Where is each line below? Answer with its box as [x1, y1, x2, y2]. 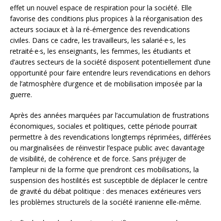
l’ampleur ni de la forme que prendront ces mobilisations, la [10, 164, 199, 174]
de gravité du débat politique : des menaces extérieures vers [10, 186, 201, 196]
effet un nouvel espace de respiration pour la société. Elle [10, 2, 192, 12]
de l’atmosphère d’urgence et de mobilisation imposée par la [10, 78, 202, 88]
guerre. [10, 89, 32, 99]
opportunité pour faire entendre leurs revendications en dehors [10, 68, 211, 77]
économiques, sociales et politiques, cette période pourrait [10, 121, 197, 131]
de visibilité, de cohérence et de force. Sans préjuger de [10, 153, 186, 163]
